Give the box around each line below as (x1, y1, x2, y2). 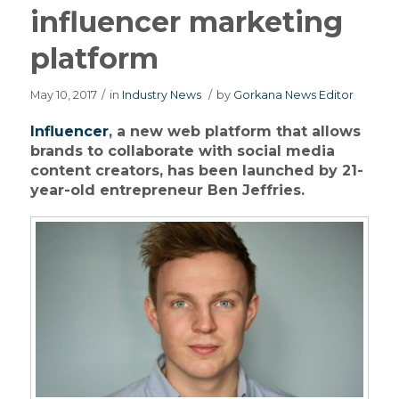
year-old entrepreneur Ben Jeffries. (29, 181, 305, 199)
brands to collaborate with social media (29, 142, 335, 159)
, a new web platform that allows (108, 122, 361, 140)
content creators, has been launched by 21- (29, 161, 363, 179)
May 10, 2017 (29, 88, 97, 102)
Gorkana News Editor (232, 88, 354, 102)
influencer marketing (29, 4, 343, 39)
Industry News (121, 88, 201, 102)
